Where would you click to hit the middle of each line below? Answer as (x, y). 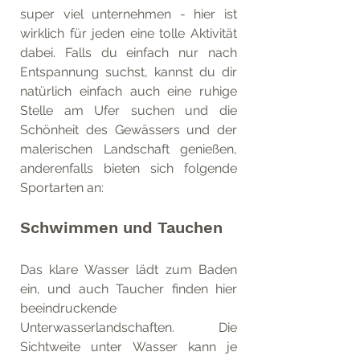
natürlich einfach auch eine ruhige (129, 91)
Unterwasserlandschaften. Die (129, 327)
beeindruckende (68, 308)
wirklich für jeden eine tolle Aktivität (129, 33)
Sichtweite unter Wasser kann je (129, 347)
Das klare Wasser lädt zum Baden (129, 270)
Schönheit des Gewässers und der (129, 130)
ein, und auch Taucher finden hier (129, 289)
